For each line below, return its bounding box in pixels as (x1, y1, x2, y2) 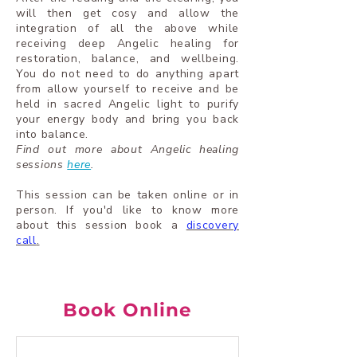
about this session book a (16, 218, 186, 233)
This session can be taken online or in (16, 187, 239, 202)
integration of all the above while (16, 21, 239, 36)
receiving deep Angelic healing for (16, 36, 239, 51)
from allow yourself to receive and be (16, 81, 239, 96)
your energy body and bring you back (16, 112, 239, 127)
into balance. (16, 127, 89, 142)
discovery (186, 218, 239, 233)
